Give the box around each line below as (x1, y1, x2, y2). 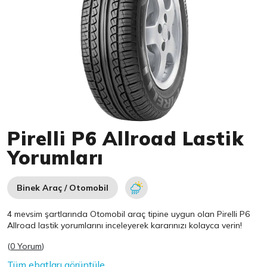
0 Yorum (10, 241, 42, 252)
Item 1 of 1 (6, 121, 54, 133)
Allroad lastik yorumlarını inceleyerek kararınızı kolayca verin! (7, 220, 243, 231)
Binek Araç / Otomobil (17, 182, 109, 193)
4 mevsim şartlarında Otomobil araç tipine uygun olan (7, 209, 218, 219)
